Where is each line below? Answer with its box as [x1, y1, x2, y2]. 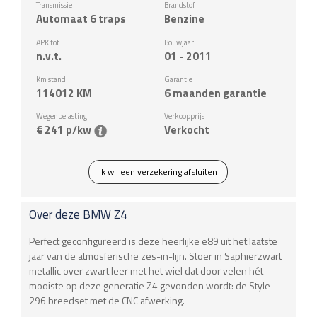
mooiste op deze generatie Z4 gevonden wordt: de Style [29, 277, 271, 293]
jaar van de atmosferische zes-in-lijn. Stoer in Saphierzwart [29, 248, 282, 263]
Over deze [29, 205, 83, 224]
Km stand [36, 74, 67, 86]
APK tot [36, 36, 60, 48]
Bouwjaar [163, 36, 194, 48]
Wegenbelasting [36, 110, 88, 122]
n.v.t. [36, 47, 62, 64]
